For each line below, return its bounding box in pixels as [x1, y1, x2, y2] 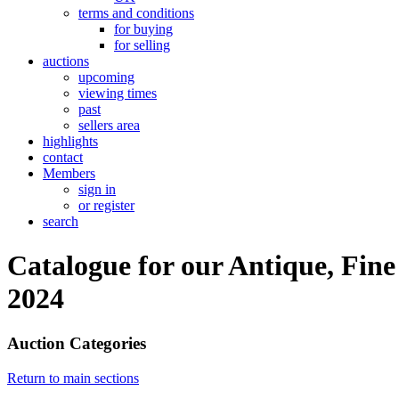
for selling [114, 37, 170, 53]
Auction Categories [7, 334, 146, 354]
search [43, 214, 78, 230]
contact [43, 150, 83, 166]
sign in [78, 182, 116, 198]
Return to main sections [7, 370, 139, 386]
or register [78, 198, 134, 214]
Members [43, 166, 95, 182]
